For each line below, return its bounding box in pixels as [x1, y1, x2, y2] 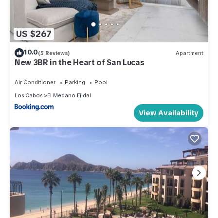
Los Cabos [15, 92, 42, 99]
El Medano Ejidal [47, 92, 91, 99]
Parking [65, 79, 85, 86]
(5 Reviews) [38, 49, 70, 56]
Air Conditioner [15, 79, 55, 86]
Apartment [176, 49, 203, 56]
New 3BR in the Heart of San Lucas [15, 57, 145, 68]
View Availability [139, 108, 199, 118]
